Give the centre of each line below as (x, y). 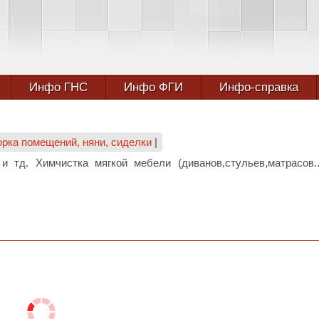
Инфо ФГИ (153, 87)
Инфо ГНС (58, 87)
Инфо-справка (259, 87)
